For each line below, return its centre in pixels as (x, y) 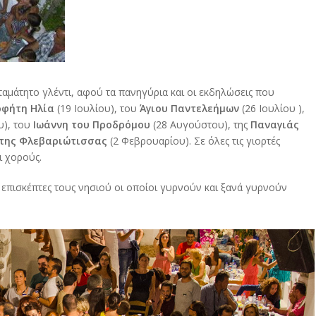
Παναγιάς (275, 125)
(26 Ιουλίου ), (272, 109)
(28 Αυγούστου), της (200, 125)
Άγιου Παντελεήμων (189, 109)
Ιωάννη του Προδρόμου (90, 125)
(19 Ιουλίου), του (97, 109)
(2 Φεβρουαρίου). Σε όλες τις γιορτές (194, 141)
